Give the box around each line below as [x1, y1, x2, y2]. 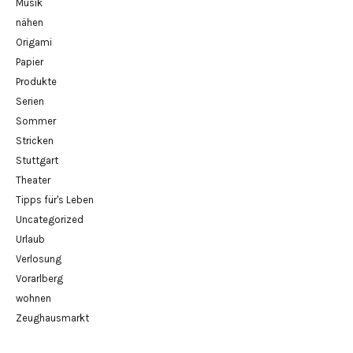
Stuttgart [16, 154, 58, 166]
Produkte [16, 75, 57, 87]
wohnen [16, 292, 51, 304]
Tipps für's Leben [16, 193, 94, 206]
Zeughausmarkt [16, 311, 89, 324]
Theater [16, 173, 50, 186]
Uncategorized [16, 213, 84, 225]
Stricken [16, 134, 54, 147]
